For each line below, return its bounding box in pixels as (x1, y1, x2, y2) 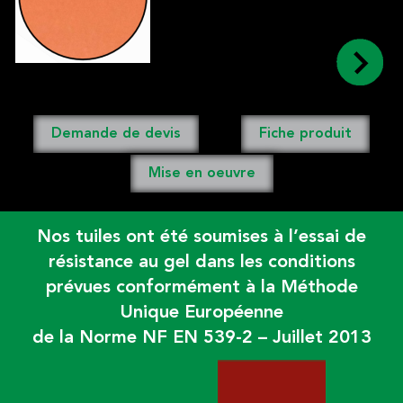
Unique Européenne (120, 303, 283, 322)
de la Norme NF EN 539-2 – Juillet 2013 (31, 328, 372, 347)
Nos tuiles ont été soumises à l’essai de (37, 228, 366, 246)
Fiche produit (259, 126, 352, 141)
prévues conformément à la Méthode (45, 278, 358, 297)
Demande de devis (51, 126, 181, 141)
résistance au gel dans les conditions (48, 253, 355, 272)
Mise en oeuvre (148, 166, 255, 181)
